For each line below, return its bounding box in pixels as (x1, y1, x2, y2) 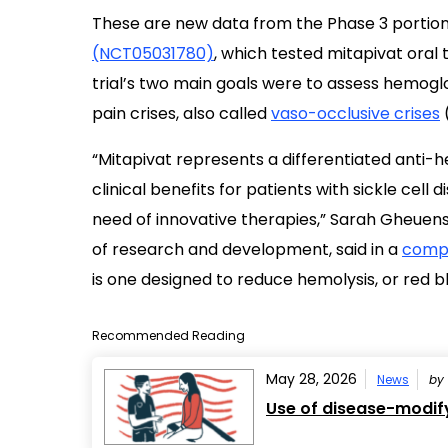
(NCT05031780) (92, 42, 214, 65)
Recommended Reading (92, 327, 245, 344)
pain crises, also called (92, 102, 271, 125)
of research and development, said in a (92, 238, 402, 261)
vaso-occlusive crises (271, 102, 440, 125)
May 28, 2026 (266, 369, 357, 389)
